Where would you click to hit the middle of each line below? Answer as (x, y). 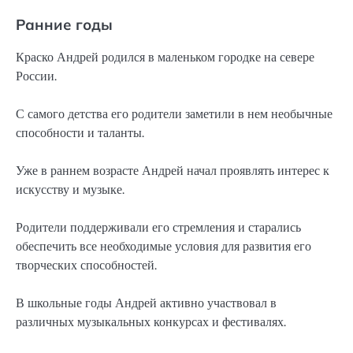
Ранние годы (64, 24)
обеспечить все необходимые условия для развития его (163, 247)
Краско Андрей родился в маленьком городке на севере (165, 58)
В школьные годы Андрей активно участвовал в (146, 303)
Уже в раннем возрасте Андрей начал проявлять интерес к (173, 171)
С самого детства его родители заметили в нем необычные (174, 114)
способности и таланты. (80, 133)
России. (36, 76)
